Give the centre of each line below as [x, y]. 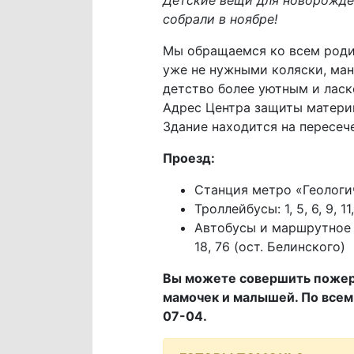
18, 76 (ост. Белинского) [269, 246]
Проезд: [188, 158]
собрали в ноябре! [220, 19]
